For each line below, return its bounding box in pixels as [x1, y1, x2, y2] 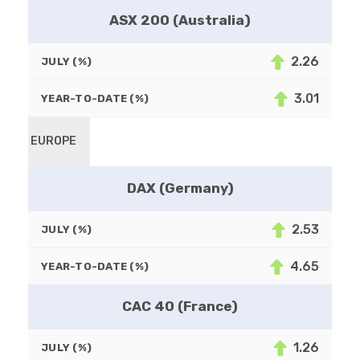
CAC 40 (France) [122, 298, 238, 315]
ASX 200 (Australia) [109, 12, 251, 29]
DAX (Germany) [126, 180, 234, 197]
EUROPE [31, 134, 77, 149]
